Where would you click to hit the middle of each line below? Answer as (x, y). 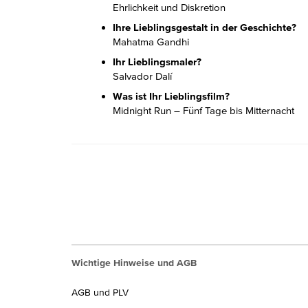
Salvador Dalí (142, 76)
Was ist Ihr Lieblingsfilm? (171, 96)
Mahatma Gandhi (151, 42)
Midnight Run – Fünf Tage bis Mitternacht (203, 110)
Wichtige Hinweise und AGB (134, 263)
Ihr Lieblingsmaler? (157, 62)
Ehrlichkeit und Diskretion (169, 7)
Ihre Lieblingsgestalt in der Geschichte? (205, 27)
